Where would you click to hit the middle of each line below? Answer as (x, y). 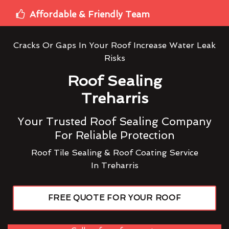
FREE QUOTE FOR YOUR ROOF (114, 198)
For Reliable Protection (114, 135)
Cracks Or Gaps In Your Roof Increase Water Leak (114, 45)
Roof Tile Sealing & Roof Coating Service (114, 152)
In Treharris (114, 165)
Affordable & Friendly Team (90, 14)
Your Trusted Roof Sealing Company (114, 121)
